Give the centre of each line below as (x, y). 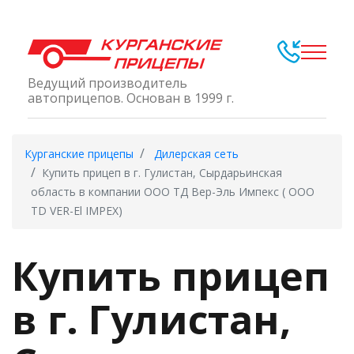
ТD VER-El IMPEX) (77, 211)
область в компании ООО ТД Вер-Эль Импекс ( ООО (173, 192)
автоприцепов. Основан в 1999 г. (131, 98)
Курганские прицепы (79, 154)
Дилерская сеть (196, 154)
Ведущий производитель (107, 83)
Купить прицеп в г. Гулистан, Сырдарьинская (162, 173)
